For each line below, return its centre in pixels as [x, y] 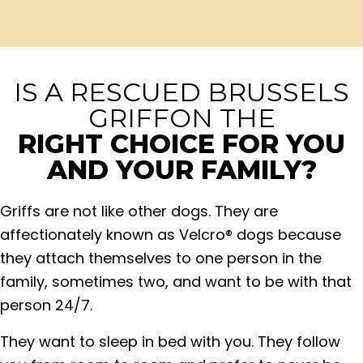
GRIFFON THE [181, 117]
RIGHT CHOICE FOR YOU [181, 143]
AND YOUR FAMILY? [181, 169]
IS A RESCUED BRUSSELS [181, 92]
